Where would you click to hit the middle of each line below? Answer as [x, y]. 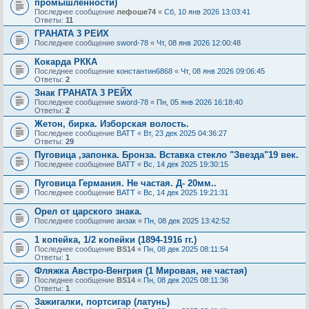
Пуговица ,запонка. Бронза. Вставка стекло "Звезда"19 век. [167, 155]
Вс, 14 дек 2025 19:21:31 [186, 192]
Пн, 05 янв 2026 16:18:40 [200, 102]
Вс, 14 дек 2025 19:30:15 [186, 164]
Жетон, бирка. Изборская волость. [112, 124]
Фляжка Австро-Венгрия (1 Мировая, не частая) [141, 271]
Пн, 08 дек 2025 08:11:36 [186, 280]
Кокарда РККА [66, 62]
